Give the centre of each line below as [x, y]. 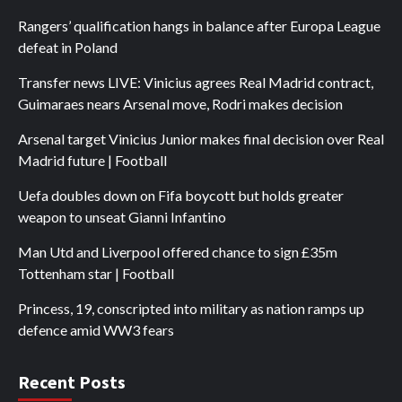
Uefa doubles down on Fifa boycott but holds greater [181, 195]
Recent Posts [72, 381]
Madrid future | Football [92, 160]
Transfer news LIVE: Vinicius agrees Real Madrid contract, [196, 82]
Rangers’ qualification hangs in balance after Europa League [199, 25]
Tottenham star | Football [96, 273]
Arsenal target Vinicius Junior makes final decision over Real [201, 138]
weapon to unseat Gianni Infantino [122, 216]
